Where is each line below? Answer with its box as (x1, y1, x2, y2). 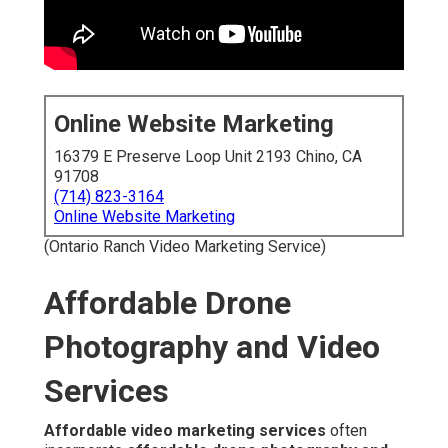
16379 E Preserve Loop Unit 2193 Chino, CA (54, 147, 362, 167)
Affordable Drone (44, 284, 291, 323)
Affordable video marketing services (44, 421, 326, 441)
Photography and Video (44, 328, 380, 367)
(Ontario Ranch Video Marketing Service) (44, 237, 326, 257)
